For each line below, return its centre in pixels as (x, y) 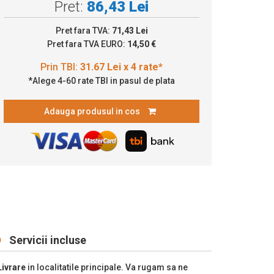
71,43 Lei (130, 30)
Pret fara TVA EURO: (87, 44)
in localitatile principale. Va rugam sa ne (108, 267)
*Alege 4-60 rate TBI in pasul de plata (102, 80)
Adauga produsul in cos (93, 111)
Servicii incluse (46, 240)
